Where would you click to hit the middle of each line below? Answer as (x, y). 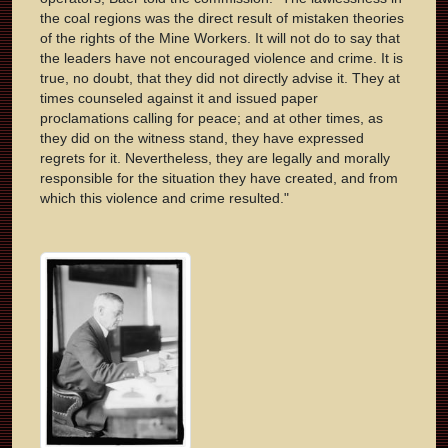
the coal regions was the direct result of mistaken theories (222, 18)
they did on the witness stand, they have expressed (202, 138)
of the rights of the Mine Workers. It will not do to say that (220, 38)
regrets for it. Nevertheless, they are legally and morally (215, 158)
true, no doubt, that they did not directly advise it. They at (220, 78)
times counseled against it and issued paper (179, 98)
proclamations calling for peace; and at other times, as (211, 118)
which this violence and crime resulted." (164, 198)
